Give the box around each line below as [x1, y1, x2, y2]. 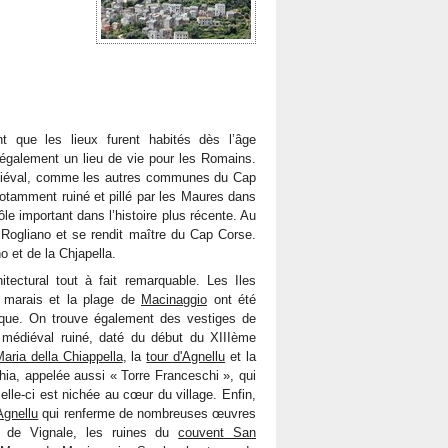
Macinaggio [141, 292, 207, 307]
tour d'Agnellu [146, 349, 226, 364]
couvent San [178, 425, 257, 440]
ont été [207, 292, 256, 307]
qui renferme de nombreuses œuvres [38, 406, 257, 421]
